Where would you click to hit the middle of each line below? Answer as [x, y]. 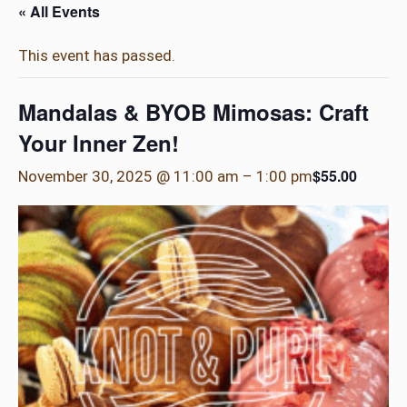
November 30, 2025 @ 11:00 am [129, 176]
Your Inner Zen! [99, 142]
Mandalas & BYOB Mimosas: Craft [194, 111]
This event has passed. [97, 55]
